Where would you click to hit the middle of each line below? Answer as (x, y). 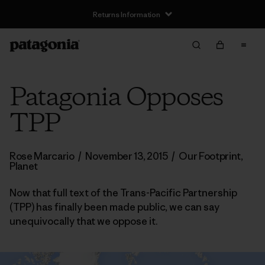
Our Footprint (210, 156)
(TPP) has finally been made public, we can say (114, 207)
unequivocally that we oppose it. (84, 221)
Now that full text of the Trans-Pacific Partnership (123, 193)
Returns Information (127, 14)
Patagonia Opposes (116, 98)
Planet (24, 166)
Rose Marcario (42, 156)
